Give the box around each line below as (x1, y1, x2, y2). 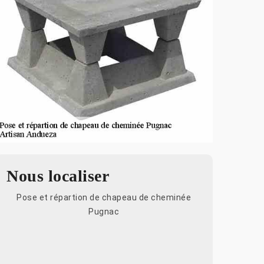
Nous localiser (6, 166, 109, 185)
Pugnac (88, 206, 119, 216)
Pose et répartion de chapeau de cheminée (16, 192, 191, 202)
